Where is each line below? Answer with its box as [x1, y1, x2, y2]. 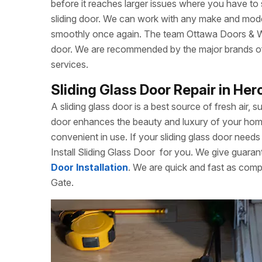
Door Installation [51, 161, 128, 173]
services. [51, 58, 88, 70]
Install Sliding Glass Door [51, 146, 155, 158]
